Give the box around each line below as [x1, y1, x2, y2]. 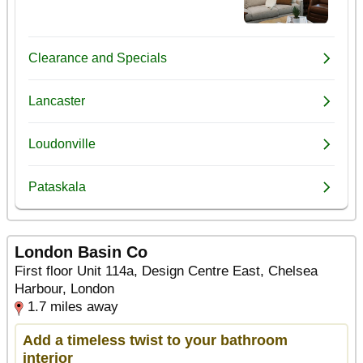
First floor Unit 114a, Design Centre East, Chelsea [15, 263, 318, 279]
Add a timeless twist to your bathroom [23, 331, 288, 348]
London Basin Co [15, 242, 147, 261]
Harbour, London [15, 280, 114, 297]
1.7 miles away [28, 298, 118, 314]
